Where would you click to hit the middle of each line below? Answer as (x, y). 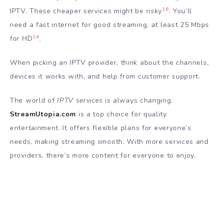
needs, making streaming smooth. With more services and (109, 141)
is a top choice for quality (122, 114)
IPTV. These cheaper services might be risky (86, 11)
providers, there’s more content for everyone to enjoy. (103, 155)
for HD (21, 39)
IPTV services (80, 100)
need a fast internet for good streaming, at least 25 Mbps (110, 25)
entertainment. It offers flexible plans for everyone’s (101, 128)
